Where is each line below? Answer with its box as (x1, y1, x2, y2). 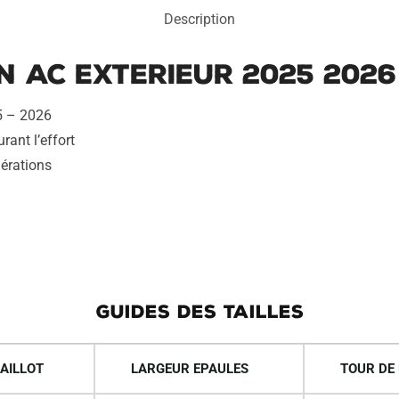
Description (164, 11, 235, 28)
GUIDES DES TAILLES (95, 300, 304, 322)
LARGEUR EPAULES (130, 360, 248, 377)
